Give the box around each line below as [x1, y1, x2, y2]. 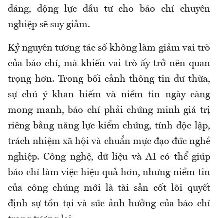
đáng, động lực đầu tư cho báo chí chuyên [8, 4, 210, 15]
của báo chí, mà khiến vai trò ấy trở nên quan [8, 59, 210, 69]
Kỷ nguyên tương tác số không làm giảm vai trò [8, 43, 210, 54]
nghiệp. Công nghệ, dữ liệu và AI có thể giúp [8, 152, 210, 163]
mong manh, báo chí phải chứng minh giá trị [8, 106, 210, 116]
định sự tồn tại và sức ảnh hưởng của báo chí [8, 199, 210, 209]
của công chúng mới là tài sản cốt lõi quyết [8, 183, 210, 194]
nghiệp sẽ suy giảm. [8, 20, 90, 30]
